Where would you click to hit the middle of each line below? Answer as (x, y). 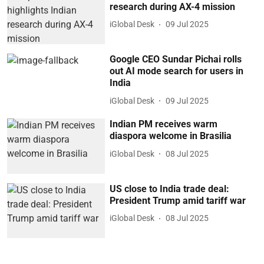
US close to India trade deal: (170, 189)
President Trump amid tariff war (178, 200)
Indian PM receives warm (164, 124)
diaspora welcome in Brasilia (171, 136)
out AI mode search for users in (177, 71)
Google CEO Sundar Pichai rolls (176, 60)
